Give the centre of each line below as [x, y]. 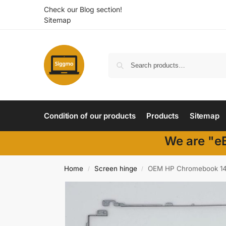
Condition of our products [90, 116]
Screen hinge [116, 168]
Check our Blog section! [83, 9]
